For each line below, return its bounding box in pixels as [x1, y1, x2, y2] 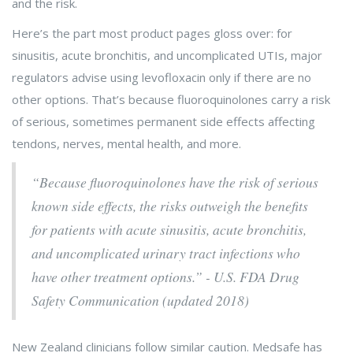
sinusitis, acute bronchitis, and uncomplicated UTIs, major [12, 47, 322, 64]
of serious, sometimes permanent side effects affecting [12, 113, 315, 130]
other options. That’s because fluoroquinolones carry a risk [12, 91, 330, 108]
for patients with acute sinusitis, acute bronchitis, [32, 220, 307, 240]
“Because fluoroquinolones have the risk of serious [32, 173, 318, 192]
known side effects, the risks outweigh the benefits [32, 196, 308, 216]
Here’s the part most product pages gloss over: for [12, 25, 292, 42]
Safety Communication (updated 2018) [32, 291, 249, 310]
